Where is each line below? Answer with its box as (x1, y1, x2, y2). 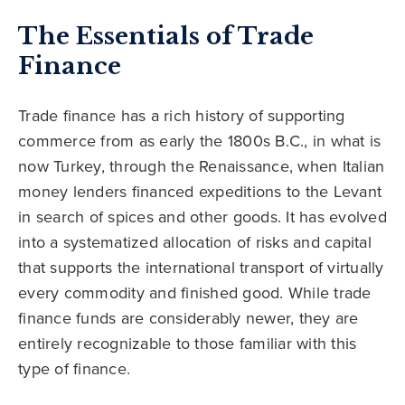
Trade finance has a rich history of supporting (18, 104, 345, 127)
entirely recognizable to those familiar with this (18, 332, 357, 355)
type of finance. (18, 357, 130, 381)
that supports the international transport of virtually (18, 256, 384, 279)
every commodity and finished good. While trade (18, 281, 372, 305)
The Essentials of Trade (18, 22, 314, 52)
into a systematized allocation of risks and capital (18, 231, 372, 254)
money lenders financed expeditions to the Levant (18, 180, 381, 203)
